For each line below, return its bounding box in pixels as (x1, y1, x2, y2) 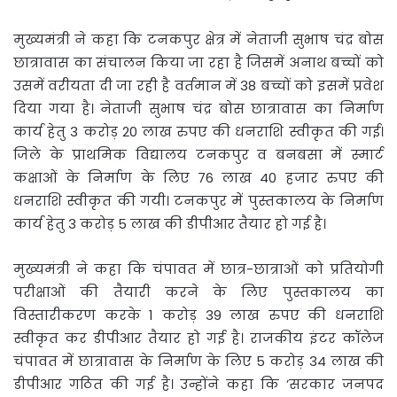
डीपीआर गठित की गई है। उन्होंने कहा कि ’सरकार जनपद (13, 374, 384, 393)
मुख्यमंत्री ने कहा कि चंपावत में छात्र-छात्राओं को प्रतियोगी (13, 259, 384, 278)
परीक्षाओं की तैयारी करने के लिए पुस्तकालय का (13, 282, 384, 301)
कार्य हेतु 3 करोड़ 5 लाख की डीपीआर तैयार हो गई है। (13, 214, 326, 233)
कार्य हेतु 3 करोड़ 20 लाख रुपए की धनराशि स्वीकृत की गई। (13, 121, 384, 141)
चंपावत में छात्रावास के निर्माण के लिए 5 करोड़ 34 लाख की (13, 351, 384, 370)
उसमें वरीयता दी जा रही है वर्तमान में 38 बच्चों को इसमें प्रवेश (13, 75, 384, 95)
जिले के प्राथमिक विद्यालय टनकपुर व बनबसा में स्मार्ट (13, 144, 384, 164)
